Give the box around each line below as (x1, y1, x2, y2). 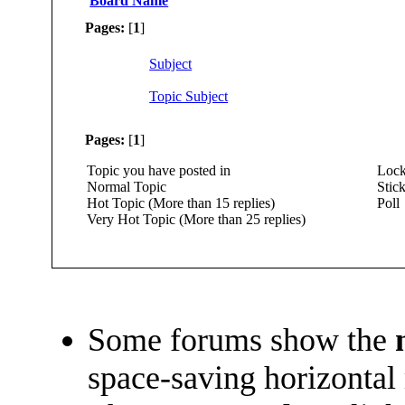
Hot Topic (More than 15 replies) (80, 195, 276, 212)
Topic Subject (149, 88, 229, 104)
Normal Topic (80, 179, 167, 195)
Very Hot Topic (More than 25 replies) (80, 212, 306, 228)
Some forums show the (88, 322, 396, 359)
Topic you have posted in (80, 163, 231, 179)
